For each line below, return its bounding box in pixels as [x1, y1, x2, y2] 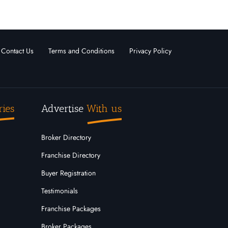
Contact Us [1, 48, 34, 55]
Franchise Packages [41, 206, 101, 213]
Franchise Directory [41, 152, 100, 159]
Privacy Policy [129, 48, 172, 55]
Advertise [41, 102, 87, 115]
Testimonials [41, 188, 78, 195]
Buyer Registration [41, 170, 96, 177]
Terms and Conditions [48, 48, 115, 55]
